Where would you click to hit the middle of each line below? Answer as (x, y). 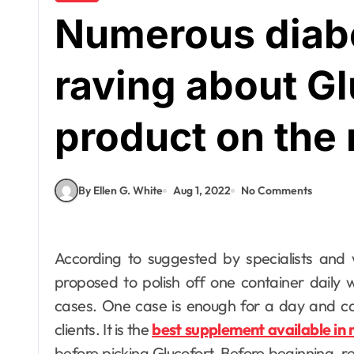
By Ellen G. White (121, 190)
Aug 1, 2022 (202, 190)
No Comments (277, 190)
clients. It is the (104, 329)
